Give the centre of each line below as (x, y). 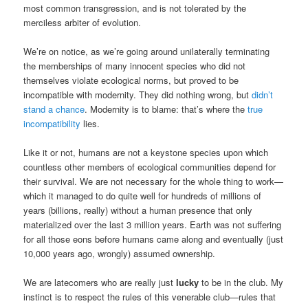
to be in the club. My (241, 283)
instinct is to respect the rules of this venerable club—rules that (150, 297)
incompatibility (52, 123)
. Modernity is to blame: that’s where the (166, 109)
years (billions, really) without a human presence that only (138, 210)
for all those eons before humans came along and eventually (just (154, 239)
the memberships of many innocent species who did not (135, 65)
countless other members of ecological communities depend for (150, 167)
